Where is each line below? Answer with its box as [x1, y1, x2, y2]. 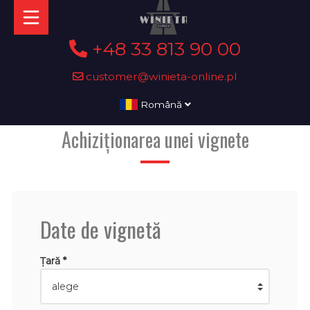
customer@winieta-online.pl [83, 69, 237, 83]
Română [137, 98, 185, 110]
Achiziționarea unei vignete [61, 125, 249, 154]
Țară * [39, 254, 66, 267]
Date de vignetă [39, 212, 161, 245]
